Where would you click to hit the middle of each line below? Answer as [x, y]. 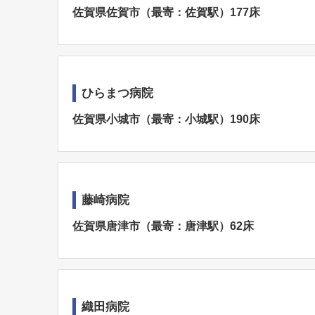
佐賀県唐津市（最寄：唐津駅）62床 [163, 226]
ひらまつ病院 [117, 93]
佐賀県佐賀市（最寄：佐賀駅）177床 [166, 12]
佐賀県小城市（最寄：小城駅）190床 [166, 119]
